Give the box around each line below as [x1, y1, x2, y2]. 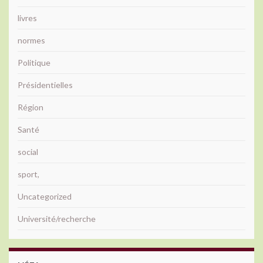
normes [18, 35, 45, 45]
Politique [18, 57, 50, 68]
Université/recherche [18, 213, 96, 224]
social [18, 146, 38, 157]
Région [18, 102, 43, 112]
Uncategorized [18, 191, 72, 201]
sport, [18, 168, 39, 179]
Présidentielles [18, 79, 73, 90]
